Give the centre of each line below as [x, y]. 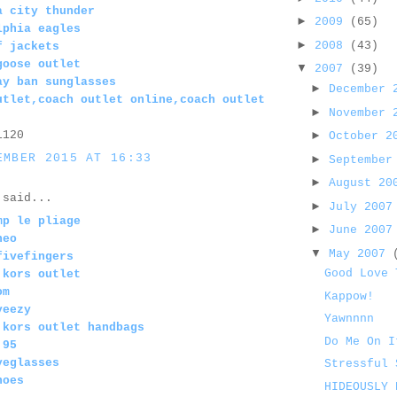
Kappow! [350, 296]
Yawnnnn [350, 319]
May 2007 [360, 253]
